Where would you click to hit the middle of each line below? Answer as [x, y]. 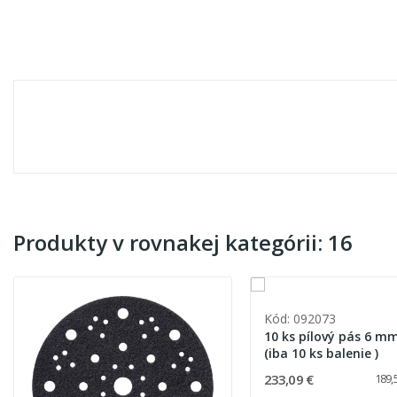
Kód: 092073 [300, 319]
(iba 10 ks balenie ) [321, 354]
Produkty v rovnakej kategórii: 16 [183, 243]
